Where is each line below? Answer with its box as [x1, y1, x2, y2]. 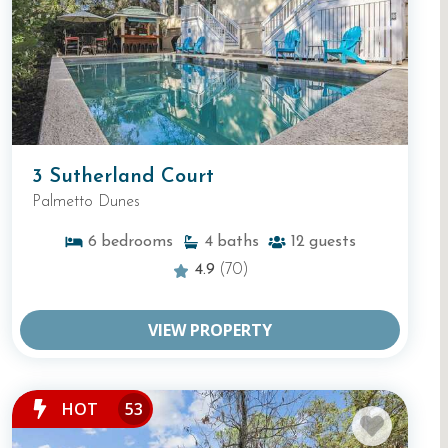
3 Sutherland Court [32, 167, 214, 188]
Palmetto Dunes [32, 194, 140, 211]
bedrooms [101, 234, 173, 251]
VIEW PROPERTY [148, 319, 272, 342]
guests [309, 234, 356, 251]
